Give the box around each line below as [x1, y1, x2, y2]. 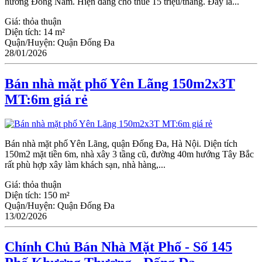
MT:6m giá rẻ [5, 91, 88, 107]
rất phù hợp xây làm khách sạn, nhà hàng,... [5, 160, 166, 170]
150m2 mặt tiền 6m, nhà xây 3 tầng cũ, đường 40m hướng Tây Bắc [5, 149, 254, 160]
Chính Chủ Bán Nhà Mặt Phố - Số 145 [5, 239, 232, 255]
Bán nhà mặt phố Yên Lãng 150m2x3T [5, 75, 235, 91]
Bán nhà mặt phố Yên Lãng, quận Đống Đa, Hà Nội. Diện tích [5, 139, 237, 149]
